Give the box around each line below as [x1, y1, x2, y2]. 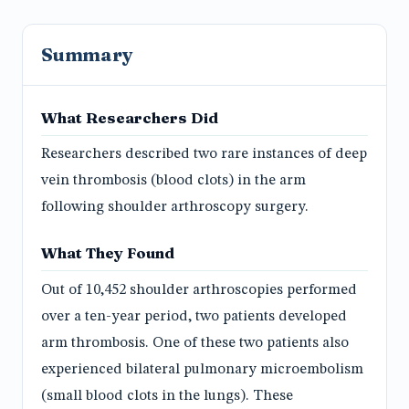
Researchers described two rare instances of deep [41, 147, 367, 163]
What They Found [41, 244, 174, 263]
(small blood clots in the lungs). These [41, 388, 293, 404]
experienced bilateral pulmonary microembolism [41, 362, 363, 377]
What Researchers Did [41, 109, 218, 127]
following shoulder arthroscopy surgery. [41, 200, 309, 215]
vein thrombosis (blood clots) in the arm [41, 173, 306, 189]
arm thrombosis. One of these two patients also [41, 335, 349, 351]
